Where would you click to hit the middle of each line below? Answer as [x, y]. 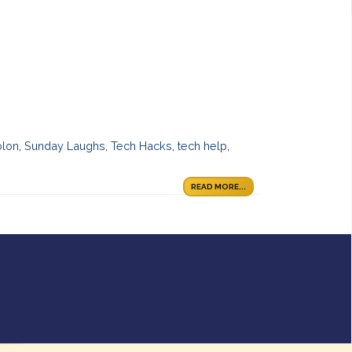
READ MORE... [218, 187]
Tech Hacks [142, 146]
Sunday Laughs [65, 146]
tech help [203, 146]
